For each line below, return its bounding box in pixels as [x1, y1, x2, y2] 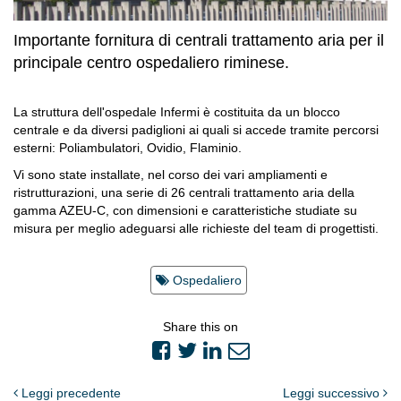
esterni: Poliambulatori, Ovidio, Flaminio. [13, 141, 242, 156]
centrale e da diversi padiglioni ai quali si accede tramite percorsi [13, 123, 379, 138]
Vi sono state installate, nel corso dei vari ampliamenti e [13, 167, 328, 183]
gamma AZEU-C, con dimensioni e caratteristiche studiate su [13, 203, 357, 218]
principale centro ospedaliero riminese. [13, 54, 289, 73]
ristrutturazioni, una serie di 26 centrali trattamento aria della [13, 185, 354, 200]
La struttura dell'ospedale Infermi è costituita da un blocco [13, 105, 340, 120]
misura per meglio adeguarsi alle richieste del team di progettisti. [13, 221, 379, 236]
